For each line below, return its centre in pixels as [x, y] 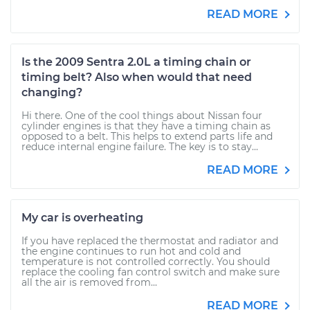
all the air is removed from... [89, 282]
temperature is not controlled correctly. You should [146, 262]
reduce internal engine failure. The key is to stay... [140, 147]
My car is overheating [82, 218]
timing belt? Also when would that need [137, 77]
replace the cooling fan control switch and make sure [151, 272]
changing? [52, 92]
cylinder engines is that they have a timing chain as [146, 126]
